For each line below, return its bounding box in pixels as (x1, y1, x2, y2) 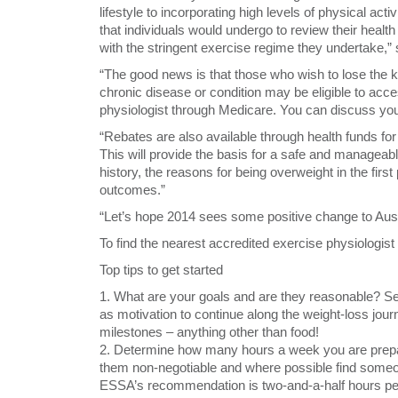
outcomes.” (99, 182, 165, 197)
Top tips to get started (99, 262, 223, 277)
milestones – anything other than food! (99, 324, 319, 339)
